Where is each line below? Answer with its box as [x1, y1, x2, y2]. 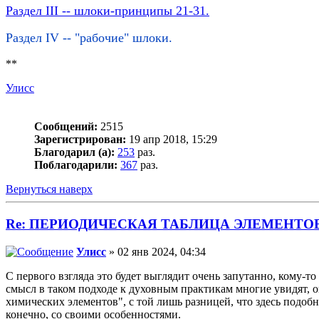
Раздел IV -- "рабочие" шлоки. [6, 31, 172, 46]
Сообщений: [34, 120, 98, 133]
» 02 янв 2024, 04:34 [106, 245, 206, 258]
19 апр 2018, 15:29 [126, 133, 217, 146]
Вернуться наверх [6, 183, 93, 196]
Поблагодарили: [34, 159, 117, 172]
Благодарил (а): [34, 146, 115, 159]
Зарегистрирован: [34, 133, 126, 146]
